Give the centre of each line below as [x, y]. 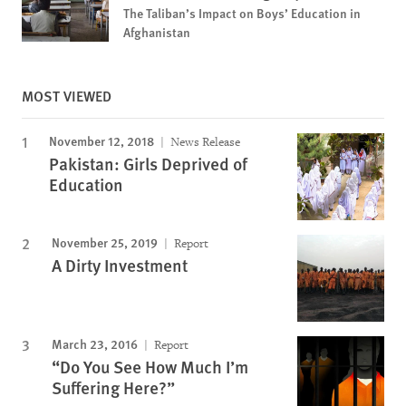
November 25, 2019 [105, 242]
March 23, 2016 [95, 343]
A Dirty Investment [120, 265]
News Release [204, 141]
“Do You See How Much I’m [150, 366]
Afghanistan [157, 31]
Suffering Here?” [113, 387]
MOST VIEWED [67, 95]
